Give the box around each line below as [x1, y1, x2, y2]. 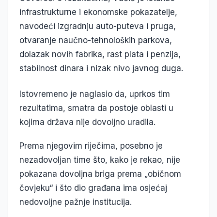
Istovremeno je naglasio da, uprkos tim [19, 89, 170, 99]
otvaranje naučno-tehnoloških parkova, [19, 35, 172, 46]
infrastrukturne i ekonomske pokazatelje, [19, 7, 177, 17]
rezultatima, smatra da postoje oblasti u [19, 103, 173, 113]
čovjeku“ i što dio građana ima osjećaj [19, 183, 167, 193]
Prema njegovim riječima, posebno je [19, 141, 163, 151]
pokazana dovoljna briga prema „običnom [19, 169, 181, 179]
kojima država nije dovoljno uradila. [19, 117, 155, 127]
